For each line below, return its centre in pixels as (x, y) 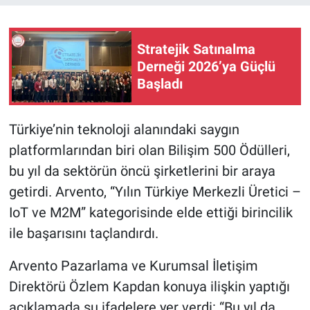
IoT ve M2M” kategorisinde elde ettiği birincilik (151, 213)
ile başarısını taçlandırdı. (83, 234)
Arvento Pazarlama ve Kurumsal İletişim (133, 266)
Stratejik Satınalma (196, 49)
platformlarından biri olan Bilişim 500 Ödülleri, (149, 151)
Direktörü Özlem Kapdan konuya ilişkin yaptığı (149, 287)
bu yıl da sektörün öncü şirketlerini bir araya (142, 171)
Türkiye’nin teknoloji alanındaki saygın (124, 130)
